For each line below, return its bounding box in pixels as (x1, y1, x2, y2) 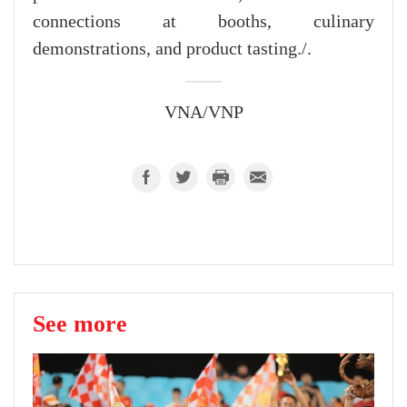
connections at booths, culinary (33, 12, 374, 33)
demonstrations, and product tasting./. (33, 39, 312, 60)
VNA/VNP (164, 103, 243, 124)
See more (33, 310, 127, 338)
